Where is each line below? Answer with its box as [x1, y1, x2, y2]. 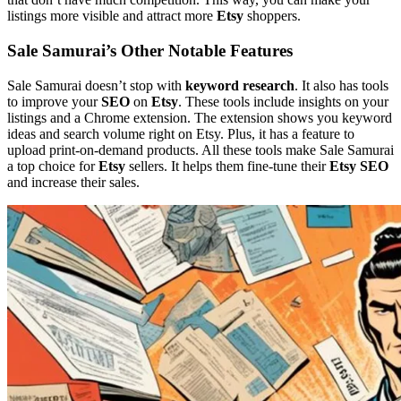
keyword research [185, 77, 294, 93]
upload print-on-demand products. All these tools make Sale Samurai [7, 141, 394, 158]
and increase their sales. [7, 174, 140, 190]
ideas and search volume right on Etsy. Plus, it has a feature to [7, 125, 354, 141]
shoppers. [243, 8, 301, 24]
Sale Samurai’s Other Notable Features [7, 41, 293, 61]
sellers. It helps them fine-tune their [125, 158, 329, 174]
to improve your [7, 93, 101, 109]
